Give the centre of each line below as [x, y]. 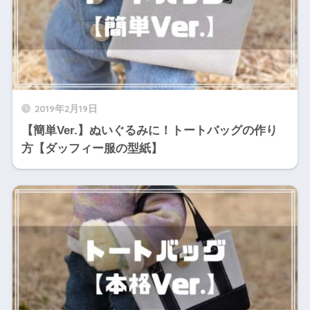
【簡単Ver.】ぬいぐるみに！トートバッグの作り [149, 131]
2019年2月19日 [66, 109]
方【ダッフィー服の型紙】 [92, 149]
